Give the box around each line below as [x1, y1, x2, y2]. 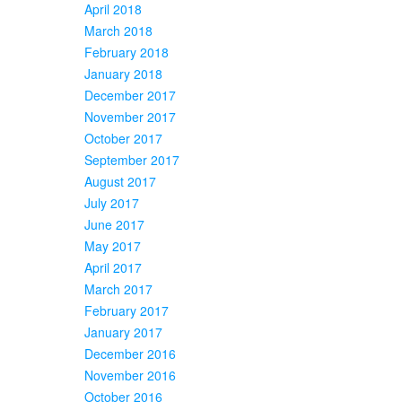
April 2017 [84, 258, 142, 276]
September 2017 [84, 150, 179, 169]
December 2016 [84, 344, 176, 363]
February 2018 [84, 42, 169, 61]
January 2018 [84, 64, 162, 83]
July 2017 [84, 193, 139, 212]
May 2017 [84, 236, 141, 255]
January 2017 [84, 322, 162, 341]
